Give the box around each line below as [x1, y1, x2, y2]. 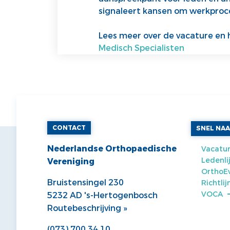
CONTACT [52, 124, 86, 132]
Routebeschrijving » [47, 203, 127, 214]
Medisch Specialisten [99, 43, 184, 54]
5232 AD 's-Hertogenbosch [47, 190, 158, 201]
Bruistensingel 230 [47, 177, 124, 188]
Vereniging [47, 156, 94, 167]
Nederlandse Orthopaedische [47, 143, 177, 155]
